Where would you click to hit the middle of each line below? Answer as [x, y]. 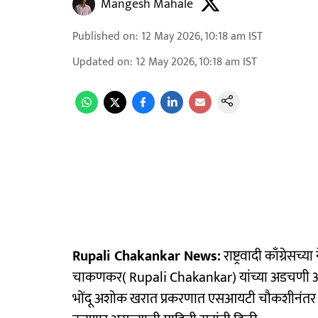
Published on [104, 37]
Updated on [101, 62]
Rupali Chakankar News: [147, 256]
